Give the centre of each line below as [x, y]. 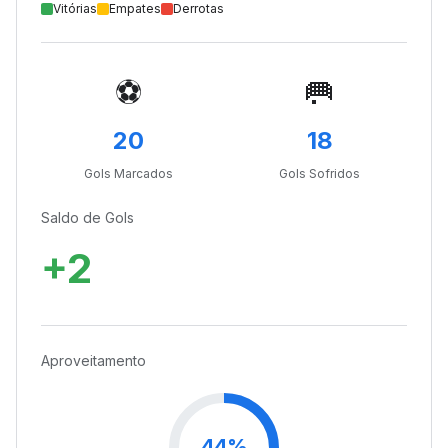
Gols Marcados [128, 173]
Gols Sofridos [319, 173]
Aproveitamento [93, 360]
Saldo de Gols [87, 217]
